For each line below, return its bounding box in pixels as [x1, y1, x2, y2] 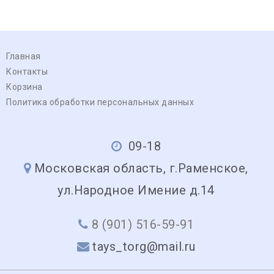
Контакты [6, 66, 48, 76]
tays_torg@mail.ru [92, 239, 196, 254]
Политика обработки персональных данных [6, 97, 194, 107]
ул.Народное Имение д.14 [57, 182, 215, 198]
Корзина [6, 81, 43, 92]
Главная [6, 51, 41, 61]
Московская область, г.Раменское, [34, 160, 248, 176]
